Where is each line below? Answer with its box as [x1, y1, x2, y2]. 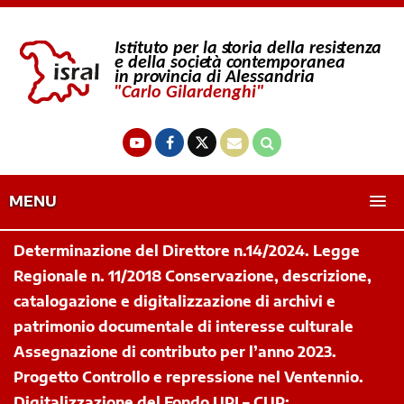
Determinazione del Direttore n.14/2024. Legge [14, 242, 360, 261]
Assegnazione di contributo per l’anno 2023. [14, 343, 336, 362]
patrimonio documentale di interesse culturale [14, 317, 353, 336]
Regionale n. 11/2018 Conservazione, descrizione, [14, 267, 372, 286]
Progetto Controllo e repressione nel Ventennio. [14, 368, 363, 387]
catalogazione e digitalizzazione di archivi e [14, 292, 335, 311]
